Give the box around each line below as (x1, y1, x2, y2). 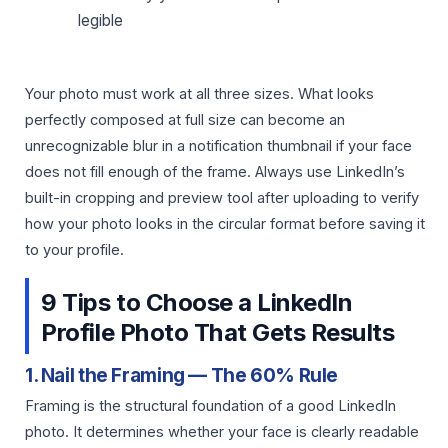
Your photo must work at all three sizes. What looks (25, 84, 374, 103)
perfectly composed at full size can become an (25, 110, 345, 129)
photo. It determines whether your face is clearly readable (25, 422, 419, 441)
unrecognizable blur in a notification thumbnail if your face (25, 136, 412, 155)
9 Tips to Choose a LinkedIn (41, 288, 353, 318)
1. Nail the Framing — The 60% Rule (25, 364, 339, 388)
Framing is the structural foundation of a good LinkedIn (25, 396, 396, 415)
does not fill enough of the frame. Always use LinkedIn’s (25, 162, 405, 181)
